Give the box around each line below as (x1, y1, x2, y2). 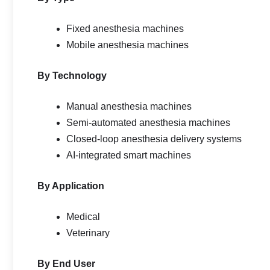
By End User (37, 259, 95, 269)
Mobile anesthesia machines (66, 40, 189, 50)
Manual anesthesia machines (66, 101, 192, 111)
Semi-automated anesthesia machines (66, 118, 230, 128)
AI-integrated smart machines (66, 150, 191, 160)
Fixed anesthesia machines (66, 24, 184, 34)
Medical (66, 212, 100, 222)
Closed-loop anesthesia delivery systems (66, 134, 242, 144)
